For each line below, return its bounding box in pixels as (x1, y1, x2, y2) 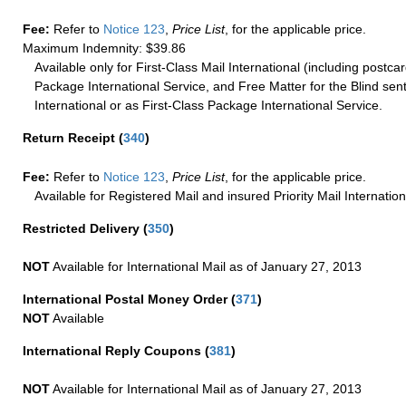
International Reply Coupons (23, 343, 205, 359)
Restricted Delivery (23, 221, 143, 237)
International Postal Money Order (23, 292, 231, 307)
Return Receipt (23, 130, 119, 146)
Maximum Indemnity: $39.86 (23, 41, 186, 56)
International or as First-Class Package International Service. (34, 98, 383, 113)
